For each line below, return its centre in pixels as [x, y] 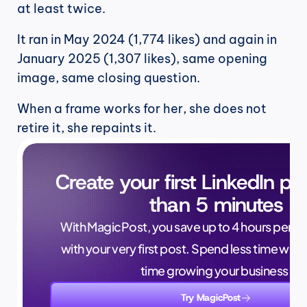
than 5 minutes [216, 205]
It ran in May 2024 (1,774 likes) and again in [147, 39]
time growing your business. [216, 270]
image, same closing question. [109, 78]
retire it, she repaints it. [87, 128]
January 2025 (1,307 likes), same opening [142, 59]
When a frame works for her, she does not [142, 109]
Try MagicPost [211, 297]
